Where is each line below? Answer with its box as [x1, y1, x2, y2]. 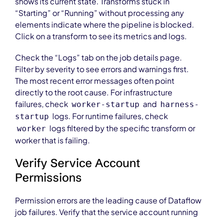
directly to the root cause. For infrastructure [15, 87, 173, 97]
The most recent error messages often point [15, 76, 175, 86]
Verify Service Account [15, 156, 140, 170]
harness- [160, 100, 200, 109]
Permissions [15, 170, 82, 185]
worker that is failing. [15, 135, 91, 145]
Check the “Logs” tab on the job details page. [15, 52, 183, 62]
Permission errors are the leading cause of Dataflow [15, 195, 202, 205]
